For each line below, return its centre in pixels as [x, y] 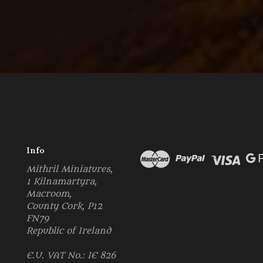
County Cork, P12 [64, 207]
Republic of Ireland [69, 231]
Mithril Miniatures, [70, 170]
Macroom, [49, 194]
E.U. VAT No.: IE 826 [71, 256]
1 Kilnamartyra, [62, 182]
